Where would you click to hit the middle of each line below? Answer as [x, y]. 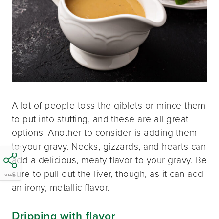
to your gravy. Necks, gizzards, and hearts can [109, 146]
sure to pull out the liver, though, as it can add [108, 174]
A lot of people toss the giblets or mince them [109, 105]
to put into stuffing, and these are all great [100, 119]
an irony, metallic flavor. [61, 187]
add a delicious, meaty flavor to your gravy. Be [109, 160]
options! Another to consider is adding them [104, 132]
